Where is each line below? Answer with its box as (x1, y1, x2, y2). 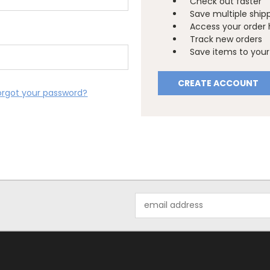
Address (135, 205, 168, 218)
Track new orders (190, 33, 263, 45)
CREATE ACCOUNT (178, 77, 259, 89)
